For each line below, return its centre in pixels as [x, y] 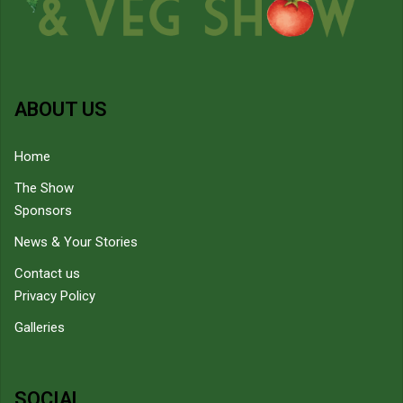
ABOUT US [61, 109]
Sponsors [43, 210]
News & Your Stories [76, 242]
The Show [44, 188]
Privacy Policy [55, 296]
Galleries [40, 327]
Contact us [47, 273]
